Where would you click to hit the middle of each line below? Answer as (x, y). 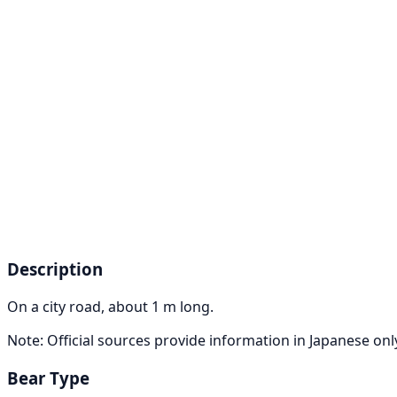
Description (55, 269)
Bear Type (48, 378)
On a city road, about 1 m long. (110, 307)
